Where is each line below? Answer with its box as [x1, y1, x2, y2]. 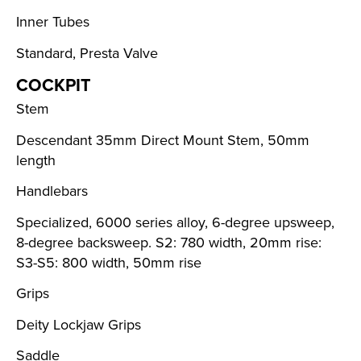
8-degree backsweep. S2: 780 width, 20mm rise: [16, 231, 322, 253]
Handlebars [16, 180, 88, 202]
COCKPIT [16, 72, 91, 98]
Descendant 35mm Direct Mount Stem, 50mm [16, 129, 309, 151]
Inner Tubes [16, 11, 89, 33]
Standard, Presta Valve [16, 42, 158, 64]
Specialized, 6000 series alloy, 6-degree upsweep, [16, 211, 334, 233]
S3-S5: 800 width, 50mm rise [16, 251, 201, 273]
